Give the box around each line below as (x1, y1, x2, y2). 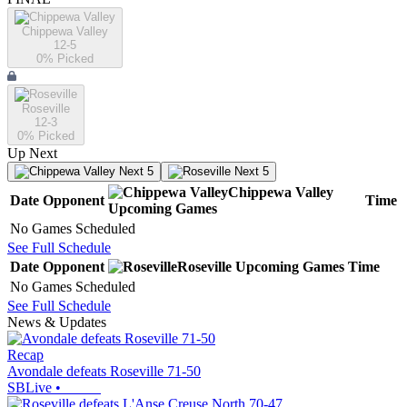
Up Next (7, 145, 57, 162)
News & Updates (7, 314, 106, 331)
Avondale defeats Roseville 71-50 (7, 363, 201, 380)
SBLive (7, 380, 52, 396)
